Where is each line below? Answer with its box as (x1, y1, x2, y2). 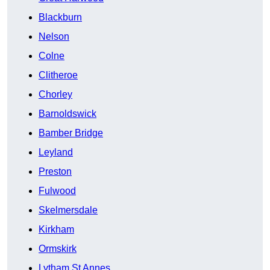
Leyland (39, 147, 73, 158)
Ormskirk (39, 243, 77, 254)
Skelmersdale (39, 205, 98, 216)
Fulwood (39, 186, 76, 196)
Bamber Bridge (39, 128, 103, 139)
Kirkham (39, 224, 74, 235)
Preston (39, 166, 72, 177)
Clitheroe (39, 70, 78, 81)
